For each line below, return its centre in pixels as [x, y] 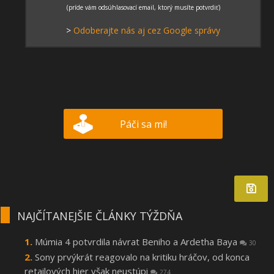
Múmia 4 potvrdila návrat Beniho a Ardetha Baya [137, 242]
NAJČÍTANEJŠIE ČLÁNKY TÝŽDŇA [100, 216]
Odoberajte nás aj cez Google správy [146, 31]
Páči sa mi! [143, 124]
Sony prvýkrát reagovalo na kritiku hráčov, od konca [142, 257]
